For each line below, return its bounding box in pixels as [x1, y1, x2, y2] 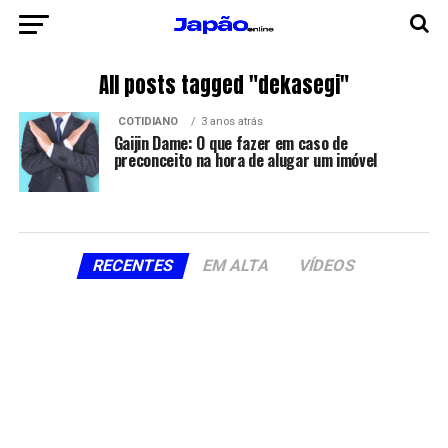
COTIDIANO [117, 115, 178, 128]
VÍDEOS [296, 256, 358, 275]
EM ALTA [200, 256, 272, 275]
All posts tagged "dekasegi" [98, 70, 349, 101]
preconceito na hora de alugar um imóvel [113, 148, 378, 172]
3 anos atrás [200, 115, 263, 128]
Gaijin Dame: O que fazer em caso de [113, 131, 348, 155]
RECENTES [90, 256, 176, 275]
